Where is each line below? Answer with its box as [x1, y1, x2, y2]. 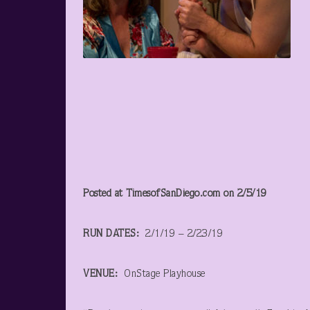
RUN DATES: [83, 229, 139, 239]
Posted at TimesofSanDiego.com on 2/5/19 [83, 189, 267, 199]
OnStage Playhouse [118, 269, 206, 280]
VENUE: [83, 269, 118, 280]
